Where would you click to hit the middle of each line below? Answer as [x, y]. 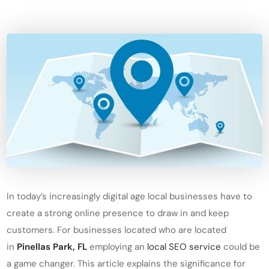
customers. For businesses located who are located [117, 230]
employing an [117, 247]
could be [241, 247]
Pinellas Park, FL [52, 247]
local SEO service [184, 247]
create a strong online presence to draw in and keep [118, 213]
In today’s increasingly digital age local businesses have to [130, 197]
